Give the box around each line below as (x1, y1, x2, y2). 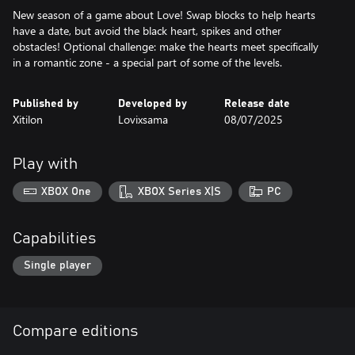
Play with (13, 156, 78, 172)
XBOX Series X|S (137, 185, 221, 197)
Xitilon (13, 112, 43, 127)
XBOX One (41, 185, 92, 197)
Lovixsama (118, 112, 169, 127)
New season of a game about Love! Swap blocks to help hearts (13, 7, 315, 22)
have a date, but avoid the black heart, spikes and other (13, 23, 281, 38)
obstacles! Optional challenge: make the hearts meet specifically (13, 39, 319, 54)
